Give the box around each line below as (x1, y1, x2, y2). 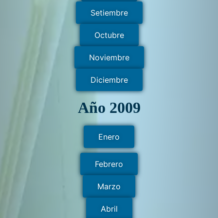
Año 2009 (77, 99, 141, 117)
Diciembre (90, 74, 128, 85)
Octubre (94, 30, 124, 40)
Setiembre (90, 7, 128, 18)
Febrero (95, 159, 123, 169)
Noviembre (89, 52, 129, 62)
